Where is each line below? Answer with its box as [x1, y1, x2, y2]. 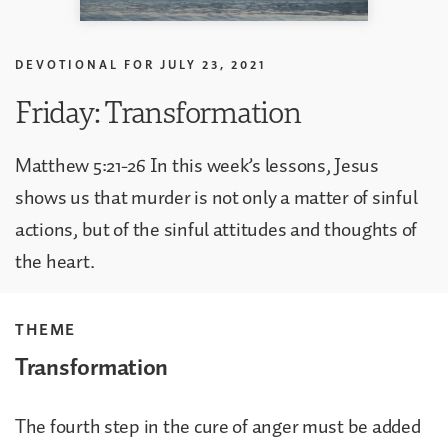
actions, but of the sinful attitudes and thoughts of [15, 213, 417, 246]
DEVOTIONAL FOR [15, 56, 155, 72]
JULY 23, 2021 [160, 56, 266, 72]
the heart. [15, 245, 95, 278]
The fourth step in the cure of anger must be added [15, 410, 421, 443]
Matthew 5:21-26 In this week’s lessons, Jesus [15, 149, 379, 182]
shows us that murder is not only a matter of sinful [15, 181, 418, 214]
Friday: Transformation [15, 90, 301, 132]
